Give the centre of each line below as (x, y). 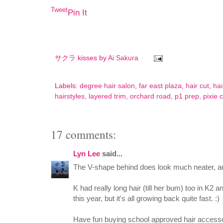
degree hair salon (107, 86)
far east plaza (160, 86)
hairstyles (70, 97)
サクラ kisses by (81, 58)
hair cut (197, 86)
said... (111, 154)
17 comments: (83, 135)
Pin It (77, 13)
